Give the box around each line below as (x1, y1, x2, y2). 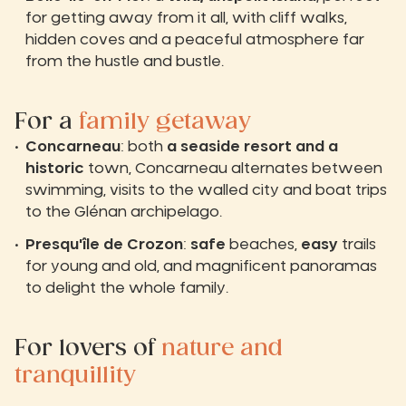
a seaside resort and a (167, 139, 338, 154)
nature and (161, 337, 283, 360)
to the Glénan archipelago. (25, 204, 222, 219)
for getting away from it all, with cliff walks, (25, 10, 347, 25)
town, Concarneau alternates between (84, 160, 382, 176)
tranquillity (14, 364, 136, 387)
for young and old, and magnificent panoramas (25, 258, 377, 274)
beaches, (226, 237, 301, 252)
